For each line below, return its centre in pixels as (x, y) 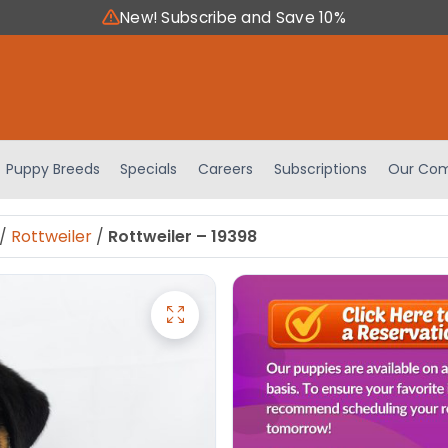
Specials (149, 168)
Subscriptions (321, 168)
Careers (226, 168)
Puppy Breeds (52, 168)
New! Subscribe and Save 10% (233, 17)
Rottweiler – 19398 (182, 236)
